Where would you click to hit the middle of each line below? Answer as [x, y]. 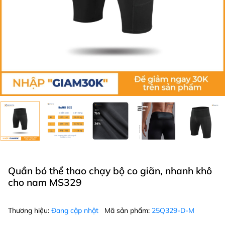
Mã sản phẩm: [128, 210]
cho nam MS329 [45, 182]
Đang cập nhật [76, 210]
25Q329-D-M [173, 210]
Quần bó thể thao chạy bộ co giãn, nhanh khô [110, 171]
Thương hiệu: [30, 210]
